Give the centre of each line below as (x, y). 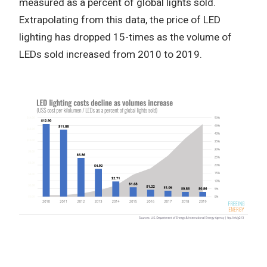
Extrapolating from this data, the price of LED (120, 20)
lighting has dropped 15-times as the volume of (125, 37)
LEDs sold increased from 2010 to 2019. (111, 55)
